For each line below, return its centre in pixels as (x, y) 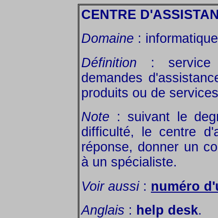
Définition (109, 63)
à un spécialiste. (129, 162)
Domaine (108, 39)
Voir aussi (110, 186)
